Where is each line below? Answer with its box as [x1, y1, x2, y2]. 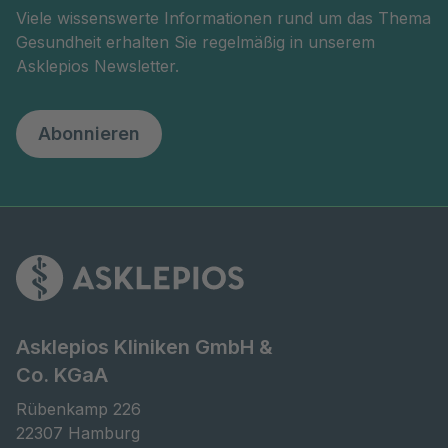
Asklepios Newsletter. [16, 55, 179, 76]
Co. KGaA [16, 362, 108, 387]
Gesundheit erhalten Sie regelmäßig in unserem [16, 31, 375, 52]
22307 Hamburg [16, 422, 140, 443]
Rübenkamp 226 [16, 398, 141, 419]
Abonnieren [38, 122, 140, 144]
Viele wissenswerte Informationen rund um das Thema [16, 7, 431, 28]
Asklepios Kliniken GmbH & [16, 334, 273, 359]
